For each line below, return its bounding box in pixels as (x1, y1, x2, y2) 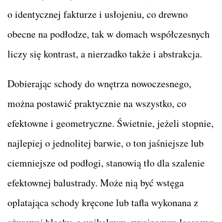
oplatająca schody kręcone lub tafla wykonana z (7, 195, 198, 209)
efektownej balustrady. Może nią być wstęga (7, 175, 184, 189)
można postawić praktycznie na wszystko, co (7, 96, 186, 110)
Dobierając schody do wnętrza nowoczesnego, (7, 76, 191, 90)
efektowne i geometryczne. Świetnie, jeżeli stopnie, (7, 116, 214, 130)
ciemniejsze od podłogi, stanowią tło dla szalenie (7, 156, 205, 169)
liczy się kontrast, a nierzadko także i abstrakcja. (7, 47, 202, 60)
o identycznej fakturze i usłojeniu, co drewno (7, 7, 188, 21)
